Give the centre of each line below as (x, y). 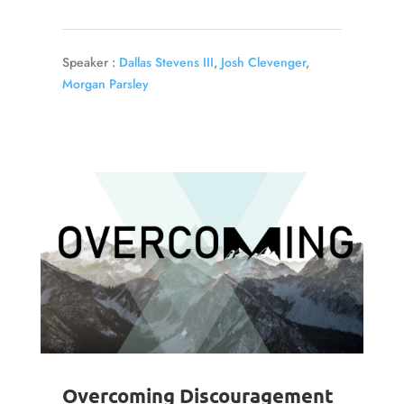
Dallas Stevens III (166, 63)
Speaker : (88, 63)
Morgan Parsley (105, 84)
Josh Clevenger (263, 63)
